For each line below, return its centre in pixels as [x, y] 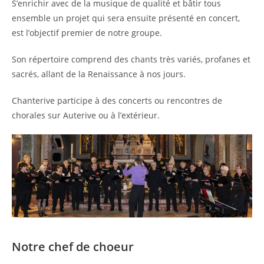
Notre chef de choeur [73, 247]
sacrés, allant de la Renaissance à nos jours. [99, 74]
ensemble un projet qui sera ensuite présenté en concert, [126, 18]
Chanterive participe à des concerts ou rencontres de [117, 100]
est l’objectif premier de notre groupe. [87, 32]
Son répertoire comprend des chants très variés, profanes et [131, 59]
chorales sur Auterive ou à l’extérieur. [86, 115]
